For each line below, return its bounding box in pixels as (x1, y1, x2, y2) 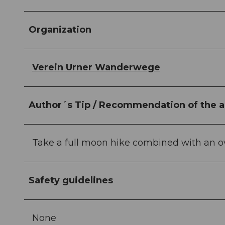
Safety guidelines (29, 175, 113, 186)
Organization (29, 24, 91, 36)
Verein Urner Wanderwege (32, 62, 160, 73)
